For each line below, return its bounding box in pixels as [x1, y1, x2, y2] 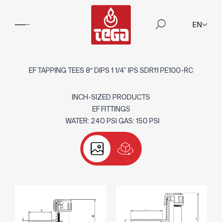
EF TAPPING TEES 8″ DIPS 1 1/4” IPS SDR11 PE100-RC [29, 66, 193, 74]
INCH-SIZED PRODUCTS [72, 93, 150, 101]
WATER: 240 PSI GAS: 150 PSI [62, 117, 160, 125]
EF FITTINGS [92, 105, 130, 113]
